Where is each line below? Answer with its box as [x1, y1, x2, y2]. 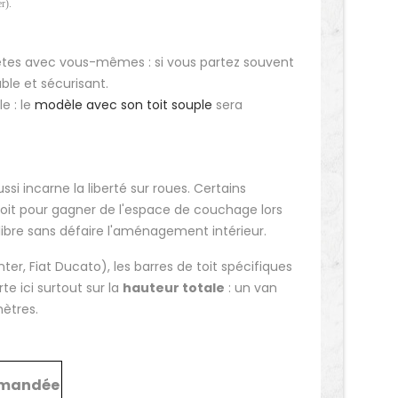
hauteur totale [123, 279, 225, 298]
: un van [225, 279, 277, 298]
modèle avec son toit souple [35, 96, 212, 115]
